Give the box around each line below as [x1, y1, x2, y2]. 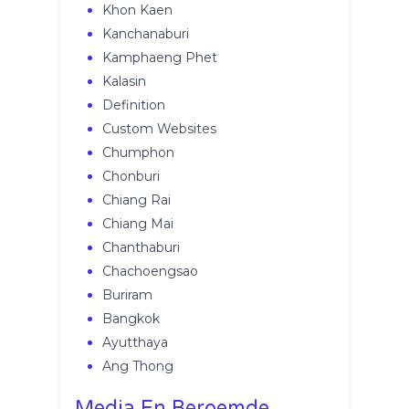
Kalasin [102, 73, 147, 90]
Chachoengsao [102, 263, 199, 280]
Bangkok [102, 310, 161, 328]
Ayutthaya [102, 334, 169, 351]
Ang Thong [102, 358, 174, 375]
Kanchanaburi [102, 26, 190, 43]
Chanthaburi [102, 239, 181, 257]
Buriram [102, 287, 153, 304]
